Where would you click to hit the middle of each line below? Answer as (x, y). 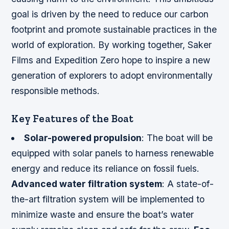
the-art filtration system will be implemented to (108, 199)
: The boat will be (177, 138)
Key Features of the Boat (73, 118)
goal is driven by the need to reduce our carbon (110, 14)
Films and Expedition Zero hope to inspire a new (111, 60)
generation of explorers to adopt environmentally (112, 75)
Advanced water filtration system (87, 184)
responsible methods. (56, 90)
